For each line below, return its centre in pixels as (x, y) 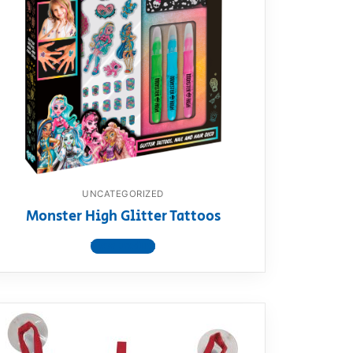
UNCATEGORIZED (123, 193)
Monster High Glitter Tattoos (123, 217)
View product (123, 247)
